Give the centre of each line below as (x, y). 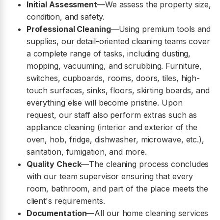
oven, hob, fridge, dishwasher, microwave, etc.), (115, 140)
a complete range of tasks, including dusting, (109, 54)
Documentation (56, 213)
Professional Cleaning (69, 29)
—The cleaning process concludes (145, 164)
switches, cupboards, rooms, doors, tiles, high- (113, 78)
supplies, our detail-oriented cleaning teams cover (118, 41)
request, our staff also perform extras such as (112, 115)
